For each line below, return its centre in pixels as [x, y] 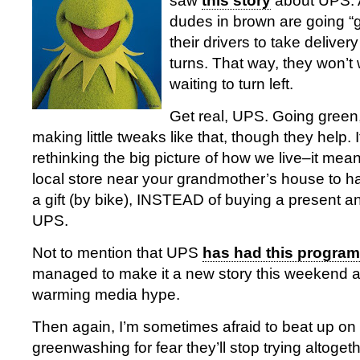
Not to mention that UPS [117, 253]
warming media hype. [106, 295]
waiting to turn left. [231, 84]
